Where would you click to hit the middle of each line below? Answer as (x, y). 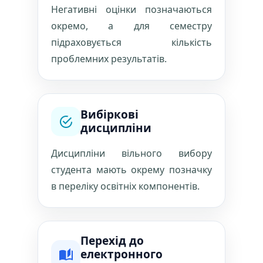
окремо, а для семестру (131, 26)
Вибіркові (109, 114)
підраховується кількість (131, 42)
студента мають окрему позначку (131, 170)
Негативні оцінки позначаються (131, 9)
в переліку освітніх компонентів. (125, 186)
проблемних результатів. (109, 59)
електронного (122, 254)
